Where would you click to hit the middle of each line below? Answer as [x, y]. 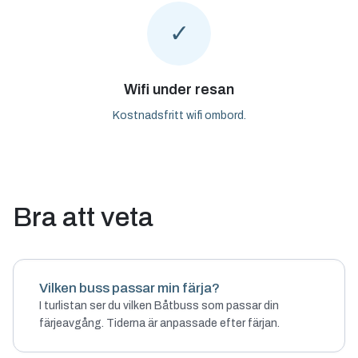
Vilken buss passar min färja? [129, 288]
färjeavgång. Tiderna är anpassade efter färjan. [159, 323]
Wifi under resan [179, 89]
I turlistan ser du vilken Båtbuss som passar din [159, 306]
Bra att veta [83, 217]
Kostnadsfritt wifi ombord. [179, 115]
